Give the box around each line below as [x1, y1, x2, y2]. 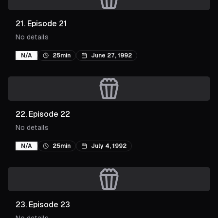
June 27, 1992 [91, 52, 132, 59]
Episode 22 [29, 109, 70, 119]
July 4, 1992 [91, 143, 127, 149]
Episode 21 [27, 19, 67, 28]
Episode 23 [29, 200, 70, 209]
